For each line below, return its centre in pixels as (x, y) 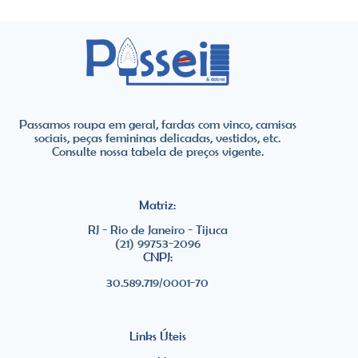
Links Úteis (157, 336)
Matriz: (158, 205)
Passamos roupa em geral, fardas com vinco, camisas (157, 124)
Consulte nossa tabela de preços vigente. (157, 151)
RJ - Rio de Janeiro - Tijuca (157, 230)
